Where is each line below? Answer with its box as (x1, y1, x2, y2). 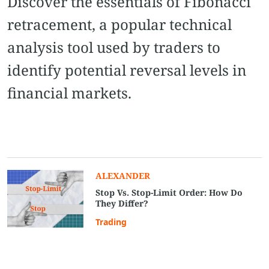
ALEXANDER (95, 169, 151, 181)
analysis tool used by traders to (7, 37, 220, 57)
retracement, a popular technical (7, 14, 232, 34)
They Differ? (95, 197, 149, 209)
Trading (95, 216, 127, 228)
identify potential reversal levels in (7, 59, 246, 80)
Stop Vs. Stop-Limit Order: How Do (95, 186, 243, 198)
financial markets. (7, 82, 131, 103)
